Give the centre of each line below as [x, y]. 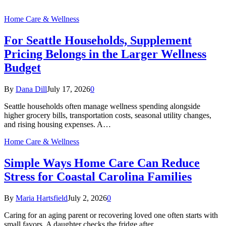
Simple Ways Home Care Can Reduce [102, 163]
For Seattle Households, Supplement [98, 40]
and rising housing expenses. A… [58, 124]
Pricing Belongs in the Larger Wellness [105, 54]
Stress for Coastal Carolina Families [98, 176]
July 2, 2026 [87, 198]
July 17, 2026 [69, 89]
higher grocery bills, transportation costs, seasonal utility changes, [108, 115]
